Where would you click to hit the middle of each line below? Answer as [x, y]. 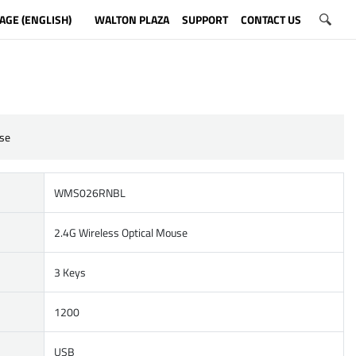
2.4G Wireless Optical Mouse [121, 232]
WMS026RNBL [90, 193]
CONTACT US [271, 19]
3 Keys [70, 272]
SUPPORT [205, 19]
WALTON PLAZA [132, 19]
